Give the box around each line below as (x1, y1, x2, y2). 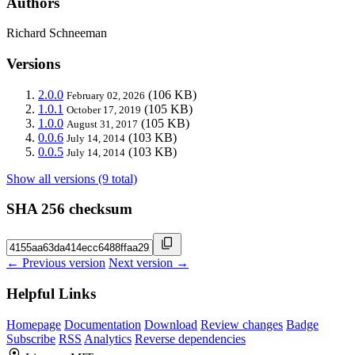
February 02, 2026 (67, 89, 145, 101)
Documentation (64, 317, 141, 331)
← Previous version (6, 256, 105, 270)
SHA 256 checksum (6, 200, 132, 218)
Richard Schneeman (6, 26, 107, 40)
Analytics (84, 331, 132, 345)
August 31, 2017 (67, 117, 138, 130)
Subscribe (6, 331, 55, 345)
